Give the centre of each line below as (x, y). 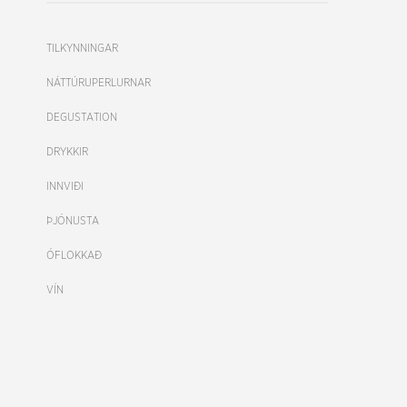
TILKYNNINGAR (82, 48)
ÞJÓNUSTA (73, 221)
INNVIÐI (65, 186)
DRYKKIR (67, 152)
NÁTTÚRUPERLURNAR (99, 83)
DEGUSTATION (82, 117)
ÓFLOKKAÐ (74, 255)
